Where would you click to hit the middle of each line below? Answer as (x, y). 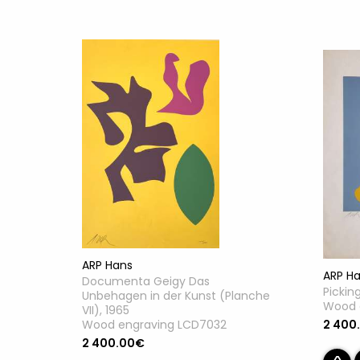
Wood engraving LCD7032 (154, 324)
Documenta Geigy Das (146, 281)
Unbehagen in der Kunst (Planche (176, 295)
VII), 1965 (106, 310)
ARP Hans (107, 265)
